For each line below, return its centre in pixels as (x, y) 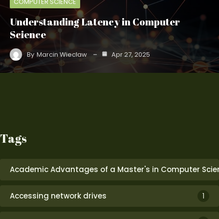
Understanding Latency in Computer (95, 22)
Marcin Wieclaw (62, 54)
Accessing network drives (58, 196)
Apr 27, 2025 (130, 54)
